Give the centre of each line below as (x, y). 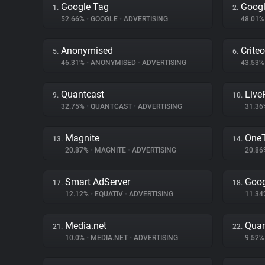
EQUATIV (109, 194)
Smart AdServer (98, 182)
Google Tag (85, 7)
